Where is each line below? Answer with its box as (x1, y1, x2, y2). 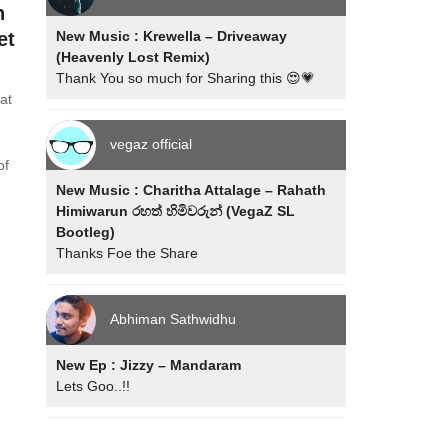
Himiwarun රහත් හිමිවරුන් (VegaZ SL (56, 203, 296, 219)
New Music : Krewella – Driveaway (56, 28, 288, 44)
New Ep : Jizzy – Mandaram (56, 357, 242, 373)
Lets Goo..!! (56, 378, 131, 394)
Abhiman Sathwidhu (110, 310, 237, 327)
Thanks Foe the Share (56, 245, 199, 261)
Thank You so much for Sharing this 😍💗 (56, 70, 316, 86)
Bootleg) (56, 224, 116, 240)
